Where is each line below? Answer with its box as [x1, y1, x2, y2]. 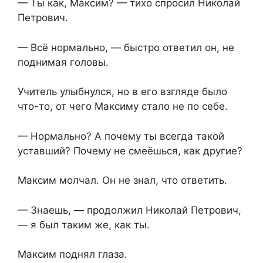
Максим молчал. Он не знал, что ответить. [18, 174, 227, 187]
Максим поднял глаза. [18, 248, 127, 261]
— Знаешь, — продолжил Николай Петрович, [18, 204, 241, 216]
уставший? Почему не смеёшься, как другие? [18, 144, 242, 157]
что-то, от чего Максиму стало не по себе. [18, 100, 228, 113]
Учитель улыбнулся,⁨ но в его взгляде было [18, 86, 227, 98]
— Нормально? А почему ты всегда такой [18, 130, 224, 142]
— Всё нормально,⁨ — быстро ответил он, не [18, 41, 234, 53]
